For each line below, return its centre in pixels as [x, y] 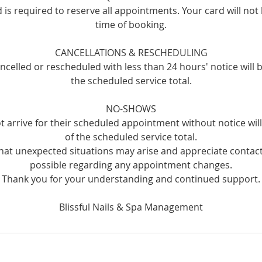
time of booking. [131, 25]
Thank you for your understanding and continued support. [131, 179]
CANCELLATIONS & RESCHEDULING [131, 53]
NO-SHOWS [131, 109]
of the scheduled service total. [131, 137]
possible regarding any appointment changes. [131, 165]
